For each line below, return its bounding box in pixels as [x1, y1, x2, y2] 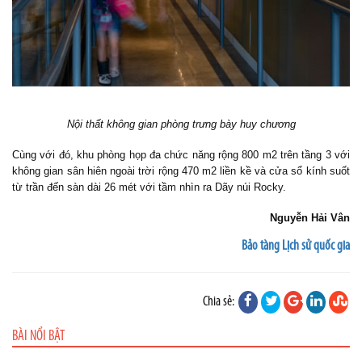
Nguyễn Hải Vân [270, 212, 350, 225]
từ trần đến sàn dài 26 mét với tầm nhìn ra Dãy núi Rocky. [12, 181, 286, 194]
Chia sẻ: [203, 295, 237, 309]
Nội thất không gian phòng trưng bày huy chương [66, 118, 296, 131]
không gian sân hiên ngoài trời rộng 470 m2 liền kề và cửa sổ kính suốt [12, 165, 350, 178]
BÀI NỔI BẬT [12, 329, 65, 345]
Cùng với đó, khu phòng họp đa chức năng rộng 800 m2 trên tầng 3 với [12, 149, 350, 162]
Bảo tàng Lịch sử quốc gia [242, 239, 350, 254]
